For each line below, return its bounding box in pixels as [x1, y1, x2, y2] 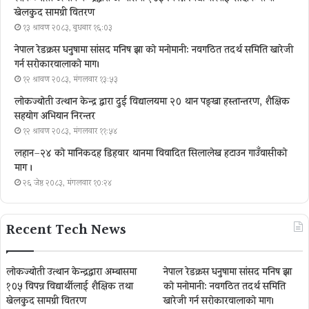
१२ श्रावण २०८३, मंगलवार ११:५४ [23, 125, 118, 137]
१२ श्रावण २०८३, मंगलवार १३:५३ [23, 73, 118, 86]
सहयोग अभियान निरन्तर [14, 108, 95, 124]
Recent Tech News [6, 218, 126, 241]
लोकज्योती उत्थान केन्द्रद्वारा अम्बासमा [6, 264, 137, 280]
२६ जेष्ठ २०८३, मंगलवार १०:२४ [23, 177, 112, 189]
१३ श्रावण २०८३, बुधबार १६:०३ [23, 21, 112, 34]
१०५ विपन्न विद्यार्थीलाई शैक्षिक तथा [6, 279, 133, 295]
